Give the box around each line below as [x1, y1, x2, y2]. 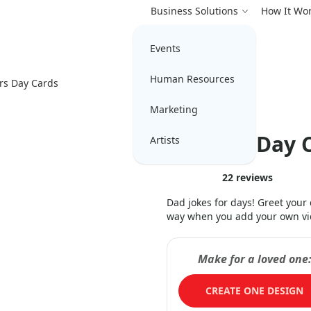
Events [150, 42, 180, 55]
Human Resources [150, 72, 235, 85]
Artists [150, 133, 180, 146]
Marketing [150, 103, 198, 116]
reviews [233, 171, 273, 184]
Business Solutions [151, 4, 238, 17]
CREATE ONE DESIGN [205, 284, 304, 297]
